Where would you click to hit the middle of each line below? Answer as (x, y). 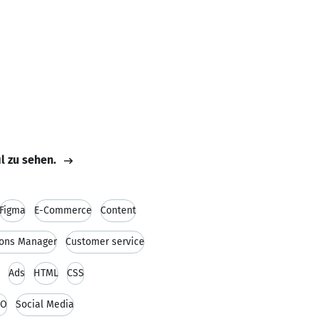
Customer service (105, 242)
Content (118, 210)
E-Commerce (63, 210)
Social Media (45, 304)
